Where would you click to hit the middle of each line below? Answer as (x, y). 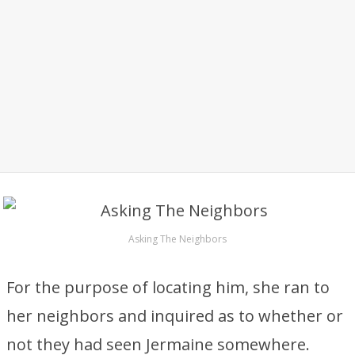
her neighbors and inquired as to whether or (175, 316)
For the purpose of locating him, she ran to (168, 287)
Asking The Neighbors (177, 239)
